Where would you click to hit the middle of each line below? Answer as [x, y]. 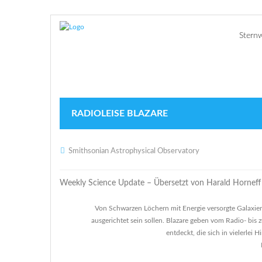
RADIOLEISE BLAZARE [120, 113]
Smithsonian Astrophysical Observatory [134, 151]
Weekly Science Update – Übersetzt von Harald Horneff [160, 183]
